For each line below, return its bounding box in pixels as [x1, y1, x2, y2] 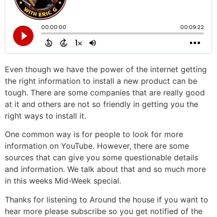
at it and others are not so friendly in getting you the [5, 99, 198, 109]
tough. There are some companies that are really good [5, 88, 205, 97]
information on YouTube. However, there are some [5, 141, 189, 151]
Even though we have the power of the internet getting [5, 64, 207, 74]
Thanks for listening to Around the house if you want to [5, 194, 208, 204]
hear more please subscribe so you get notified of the [5, 206, 202, 216]
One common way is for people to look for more [5, 129, 183, 139]
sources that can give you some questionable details [5, 153, 198, 163]
